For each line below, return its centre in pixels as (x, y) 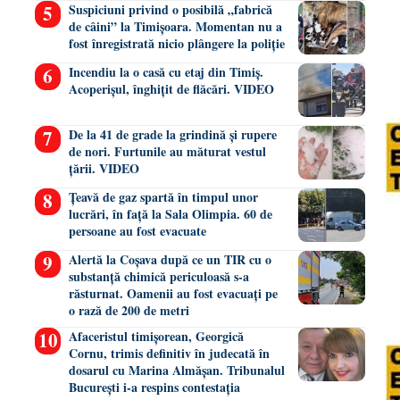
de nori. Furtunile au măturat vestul (167, 152)
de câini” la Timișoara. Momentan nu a (175, 27)
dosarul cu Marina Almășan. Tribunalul (176, 371)
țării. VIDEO (104, 169)
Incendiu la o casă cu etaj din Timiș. (166, 72)
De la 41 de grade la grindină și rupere (172, 135)
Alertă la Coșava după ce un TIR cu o (170, 260)
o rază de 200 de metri (129, 311)
